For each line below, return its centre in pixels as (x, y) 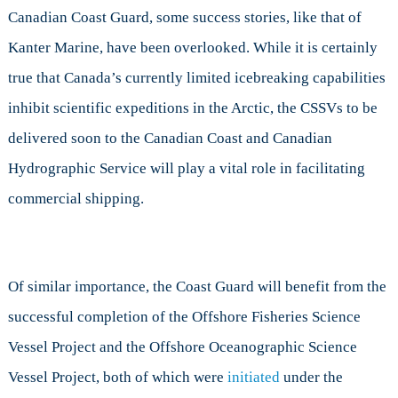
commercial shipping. (76, 199)
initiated (253, 378)
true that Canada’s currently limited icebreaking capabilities (196, 78)
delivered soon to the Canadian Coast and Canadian (170, 139)
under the (311, 378)
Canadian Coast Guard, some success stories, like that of (184, 18)
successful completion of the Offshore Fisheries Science (184, 317)
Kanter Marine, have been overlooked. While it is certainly (192, 48)
